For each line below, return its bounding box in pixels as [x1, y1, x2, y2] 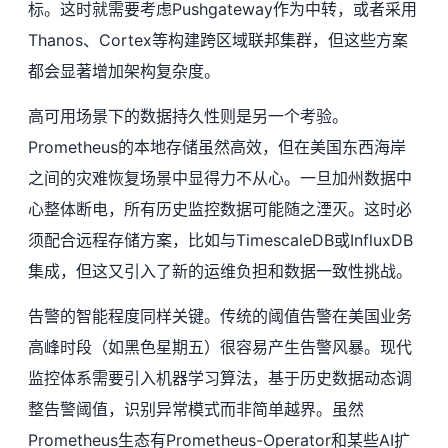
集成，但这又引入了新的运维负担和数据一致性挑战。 [28, 261, 412, 281]
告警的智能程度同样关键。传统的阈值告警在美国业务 [28, 306, 412, 326]
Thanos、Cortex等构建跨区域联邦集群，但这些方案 [28, 30, 408, 50]
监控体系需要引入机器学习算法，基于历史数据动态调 [28, 368, 412, 388]
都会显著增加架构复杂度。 [28, 61, 220, 81]
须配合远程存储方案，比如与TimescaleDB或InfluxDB [28, 230, 413, 250]
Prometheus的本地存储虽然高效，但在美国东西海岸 [28, 137, 406, 157]
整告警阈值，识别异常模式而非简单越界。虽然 [28, 399, 364, 419]
